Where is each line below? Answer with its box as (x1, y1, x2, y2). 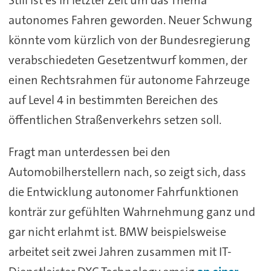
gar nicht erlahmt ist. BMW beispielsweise (8, 223, 226, 240)
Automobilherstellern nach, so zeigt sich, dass (8, 163, 246, 180)
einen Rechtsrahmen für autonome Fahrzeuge (8, 71, 250, 88)
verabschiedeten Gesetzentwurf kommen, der (8, 51, 247, 68)
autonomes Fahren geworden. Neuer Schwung (8, 11, 252, 28)
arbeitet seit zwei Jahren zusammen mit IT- (8, 243, 232, 260)
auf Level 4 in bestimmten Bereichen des (8, 91, 218, 108)
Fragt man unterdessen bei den (8, 143, 171, 160)
